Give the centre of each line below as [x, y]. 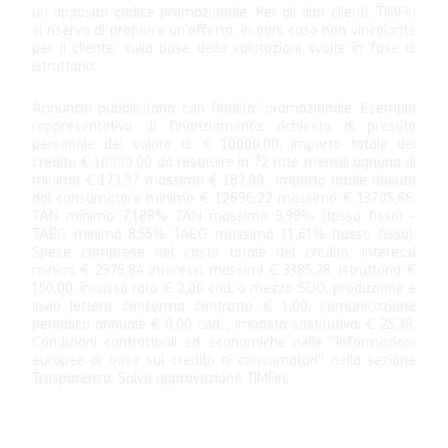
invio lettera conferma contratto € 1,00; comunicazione [224, 307]
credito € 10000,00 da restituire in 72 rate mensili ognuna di [224, 163]
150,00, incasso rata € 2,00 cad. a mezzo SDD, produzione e [224, 289]
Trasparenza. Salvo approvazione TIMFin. [160, 379]
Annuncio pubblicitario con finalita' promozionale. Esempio [224, 109]
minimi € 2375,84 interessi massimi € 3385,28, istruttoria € [224, 271]
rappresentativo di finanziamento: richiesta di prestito [224, 127]
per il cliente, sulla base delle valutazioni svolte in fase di [224, 49]
